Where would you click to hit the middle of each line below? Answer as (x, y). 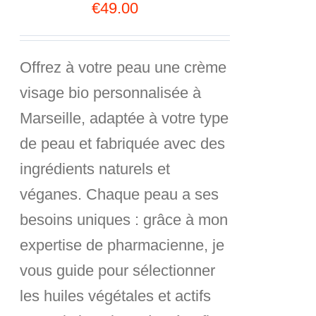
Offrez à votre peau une (102, 67)
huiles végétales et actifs (128, 296)
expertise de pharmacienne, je (122, 245)
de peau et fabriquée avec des (123, 144)
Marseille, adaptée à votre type (124, 118)
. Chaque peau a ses (148, 194)
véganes (49, 194)
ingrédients (60, 169)
